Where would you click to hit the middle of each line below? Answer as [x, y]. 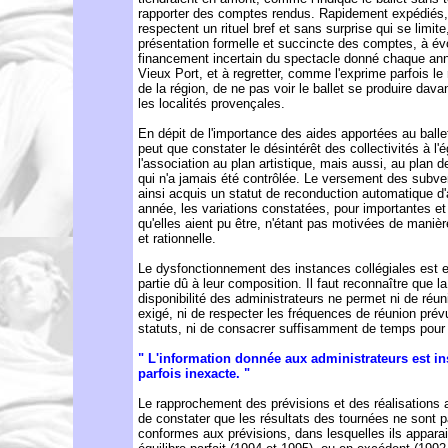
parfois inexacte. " [194, 373]
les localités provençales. [211, 103]
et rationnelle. [177, 238]
